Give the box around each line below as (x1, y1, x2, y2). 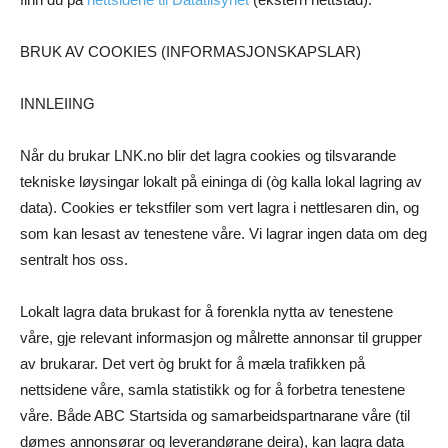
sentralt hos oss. (20, 251, 128, 269)
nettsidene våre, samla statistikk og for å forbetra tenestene (20, 381, 405, 399)
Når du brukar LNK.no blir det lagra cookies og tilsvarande (20, 147, 396, 165)
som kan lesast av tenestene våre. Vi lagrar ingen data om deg (20, 225, 427, 243)
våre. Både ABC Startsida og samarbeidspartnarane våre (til (20, 407, 410, 425)
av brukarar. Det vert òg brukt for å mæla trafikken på (20, 355, 365, 373)
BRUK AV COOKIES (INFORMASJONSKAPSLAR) (20, 43, 361, 61)
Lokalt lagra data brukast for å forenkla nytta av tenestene (20, 303, 393, 321)
